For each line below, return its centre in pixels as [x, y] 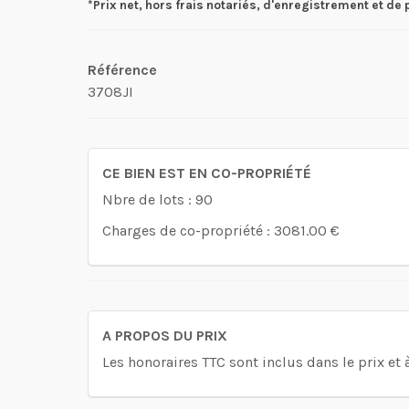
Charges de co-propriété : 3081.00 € [221, 230]
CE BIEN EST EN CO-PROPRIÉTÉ [207, 173]
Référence [122, 69]
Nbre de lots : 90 [157, 199]
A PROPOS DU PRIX [165, 335]
